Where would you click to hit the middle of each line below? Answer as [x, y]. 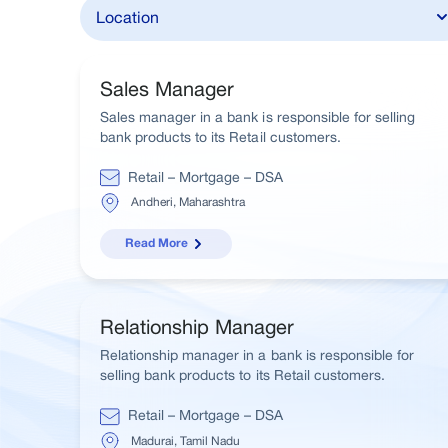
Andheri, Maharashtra [188, 202]
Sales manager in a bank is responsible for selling [257, 117]
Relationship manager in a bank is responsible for [257, 355]
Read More [156, 244]
